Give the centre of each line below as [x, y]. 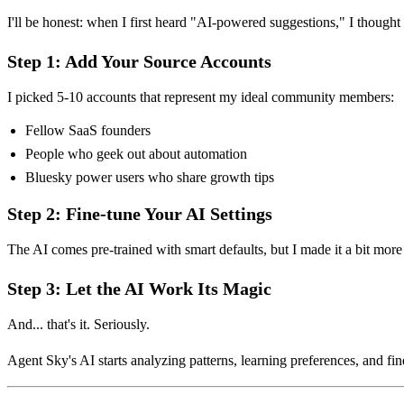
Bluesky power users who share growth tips [150, 177]
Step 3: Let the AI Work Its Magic [139, 288]
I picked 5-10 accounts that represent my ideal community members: [201, 96]
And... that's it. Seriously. [78, 324]
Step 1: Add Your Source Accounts [139, 61]
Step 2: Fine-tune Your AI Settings [140, 213]
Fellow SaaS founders [88, 130]
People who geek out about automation [136, 153]
